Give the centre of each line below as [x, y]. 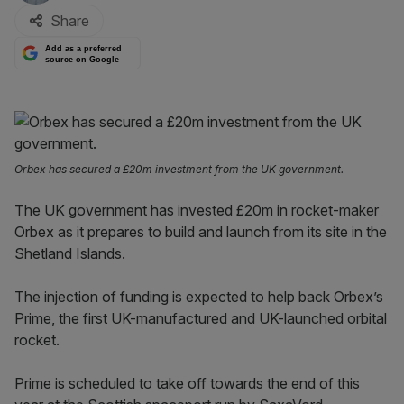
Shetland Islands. [70, 253]
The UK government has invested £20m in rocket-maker [197, 210]
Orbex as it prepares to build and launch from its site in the [201, 232]
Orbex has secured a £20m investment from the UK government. [179, 169]
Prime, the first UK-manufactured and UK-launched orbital [201, 318]
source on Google [83, 59]
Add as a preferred [84, 49]
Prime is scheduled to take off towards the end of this [187, 383]
